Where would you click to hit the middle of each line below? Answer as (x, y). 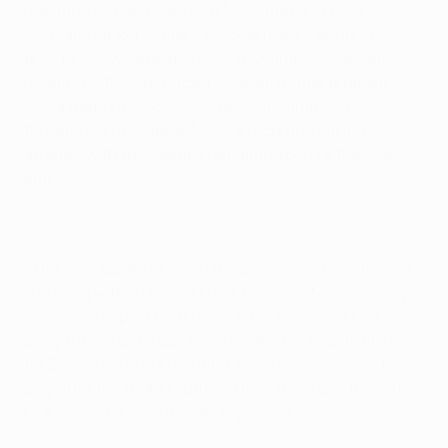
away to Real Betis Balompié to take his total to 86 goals (223, 340)
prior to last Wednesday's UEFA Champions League (207, 58)
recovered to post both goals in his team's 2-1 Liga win (217, 316)
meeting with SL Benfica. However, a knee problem (206, 82)
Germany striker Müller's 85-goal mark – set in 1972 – (213, 34)
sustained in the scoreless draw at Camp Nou (187, 106)
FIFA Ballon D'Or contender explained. (161, 412)
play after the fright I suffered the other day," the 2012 (217, 388)
